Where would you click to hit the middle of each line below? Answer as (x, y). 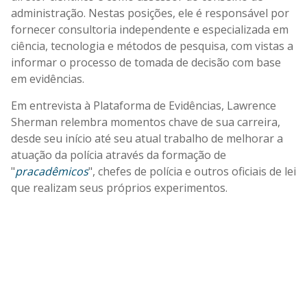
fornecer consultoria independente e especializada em (150, 29)
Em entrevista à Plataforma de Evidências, (118, 105)
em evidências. (48, 78)
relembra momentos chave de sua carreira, (170, 122)
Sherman (34, 122)
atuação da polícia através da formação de (119, 155)
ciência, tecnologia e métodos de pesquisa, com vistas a (152, 46)
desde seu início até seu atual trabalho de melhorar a (147, 138)
